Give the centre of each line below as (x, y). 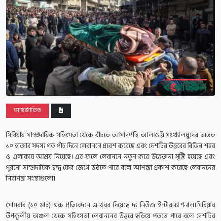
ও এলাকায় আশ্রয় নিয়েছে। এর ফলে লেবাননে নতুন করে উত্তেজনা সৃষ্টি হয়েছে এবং (110, 157)
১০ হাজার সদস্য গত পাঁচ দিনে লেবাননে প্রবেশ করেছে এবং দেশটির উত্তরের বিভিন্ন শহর (110, 146)
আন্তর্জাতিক (27, 110)
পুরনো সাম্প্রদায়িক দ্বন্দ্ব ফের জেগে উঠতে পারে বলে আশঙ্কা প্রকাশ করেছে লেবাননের (110, 168)
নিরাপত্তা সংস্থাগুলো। (31, 179)
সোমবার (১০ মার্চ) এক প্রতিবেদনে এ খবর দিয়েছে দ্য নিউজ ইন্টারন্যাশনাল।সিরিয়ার (110, 205)
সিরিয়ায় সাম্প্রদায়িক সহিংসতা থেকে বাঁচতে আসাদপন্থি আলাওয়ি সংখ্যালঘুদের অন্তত (110, 135)
